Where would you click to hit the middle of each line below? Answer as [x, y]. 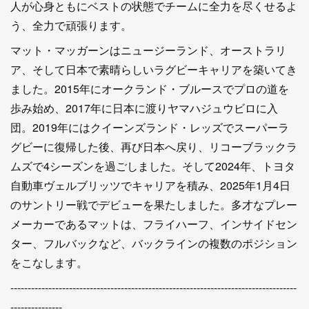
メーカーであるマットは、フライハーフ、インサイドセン [154, 224]
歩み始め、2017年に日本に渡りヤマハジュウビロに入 [144, 108]
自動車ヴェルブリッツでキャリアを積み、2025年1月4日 [150, 185]
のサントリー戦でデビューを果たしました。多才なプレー [154, 205]
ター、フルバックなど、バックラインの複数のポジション [154, 243]
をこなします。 [49, 262]
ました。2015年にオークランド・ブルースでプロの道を [150, 89]
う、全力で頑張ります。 [71, 25]
